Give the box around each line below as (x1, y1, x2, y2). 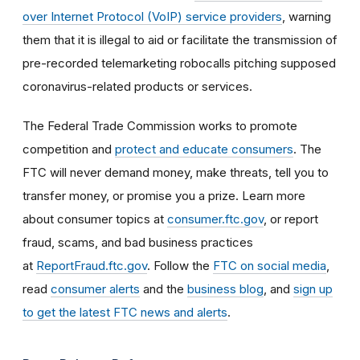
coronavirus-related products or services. (22, 78, 252, 94)
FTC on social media (213, 257, 326, 273)
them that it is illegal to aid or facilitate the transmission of (22, 31, 337, 47)
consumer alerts (51, 280, 140, 297)
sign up (293, 280, 333, 297)
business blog (187, 280, 264, 297)
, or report (264, 211, 318, 227)
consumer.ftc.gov (167, 211, 264, 227)
